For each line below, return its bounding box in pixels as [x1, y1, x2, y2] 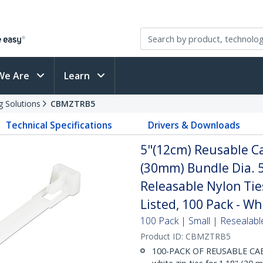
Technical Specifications [6, 119, 113, 131]
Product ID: [140, 231, 186, 242]
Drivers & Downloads [147, 119, 240, 131]
